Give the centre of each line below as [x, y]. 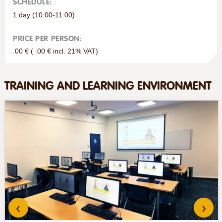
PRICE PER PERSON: [47, 38]
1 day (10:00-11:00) [44, 15]
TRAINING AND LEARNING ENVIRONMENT [108, 85]
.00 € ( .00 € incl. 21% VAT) [55, 51]
